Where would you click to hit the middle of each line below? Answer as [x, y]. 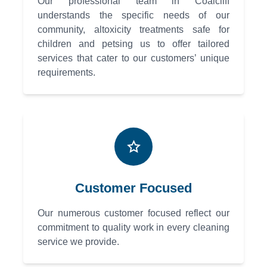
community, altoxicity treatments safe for [133, 30]
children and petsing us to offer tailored [133, 44]
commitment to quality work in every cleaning [133, 228]
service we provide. [78, 242]
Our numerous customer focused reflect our [133, 213]
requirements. [66, 73]
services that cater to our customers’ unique [133, 58]
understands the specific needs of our [133, 15]
